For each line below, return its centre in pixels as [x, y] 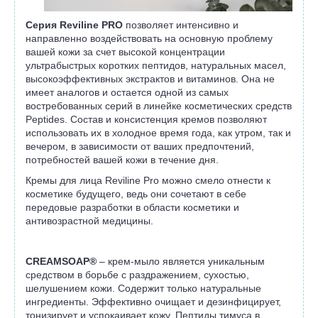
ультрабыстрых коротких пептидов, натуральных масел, [156, 66]
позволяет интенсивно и [181, 25]
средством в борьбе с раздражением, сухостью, [137, 275]
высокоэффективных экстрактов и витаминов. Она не [150, 79]
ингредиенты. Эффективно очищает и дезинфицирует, [153, 302]
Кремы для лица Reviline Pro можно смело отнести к [148, 181]
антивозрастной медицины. [89, 221]
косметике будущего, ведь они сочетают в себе [136, 194]
